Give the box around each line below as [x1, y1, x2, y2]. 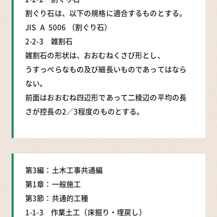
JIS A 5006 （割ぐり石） [25, 21, 112, 32]
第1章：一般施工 [25, 178, 81, 189]
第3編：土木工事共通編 [25, 164, 103, 175]
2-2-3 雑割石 [25, 35, 73, 46]
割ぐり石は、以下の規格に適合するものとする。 [25, 7, 187, 18]
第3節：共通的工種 [25, 192, 89, 203]
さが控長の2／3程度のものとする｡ [25, 106, 141, 117]
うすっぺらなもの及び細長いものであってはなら [25, 63, 187, 75]
